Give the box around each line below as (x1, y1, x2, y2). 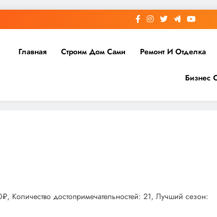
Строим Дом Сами (61, 46, 125, 57)
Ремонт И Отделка (139, 46, 206, 57)
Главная (18, 46, 46, 57)
